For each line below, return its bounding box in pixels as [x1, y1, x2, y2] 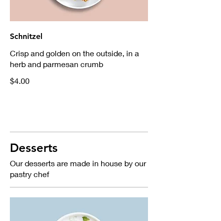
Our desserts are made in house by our [10, 158, 146, 168]
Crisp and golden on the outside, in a [10, 48, 139, 58]
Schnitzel [10, 32, 42, 41]
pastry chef [10, 169, 49, 179]
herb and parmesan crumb [10, 59, 103, 69]
